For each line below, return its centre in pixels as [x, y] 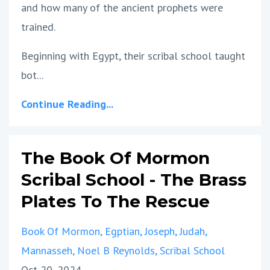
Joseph [160, 231]
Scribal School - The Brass [134, 179]
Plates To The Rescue [115, 201]
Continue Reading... [67, 104]
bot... [32, 75]
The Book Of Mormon [115, 158]
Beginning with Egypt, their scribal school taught [133, 55]
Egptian [122, 231]
